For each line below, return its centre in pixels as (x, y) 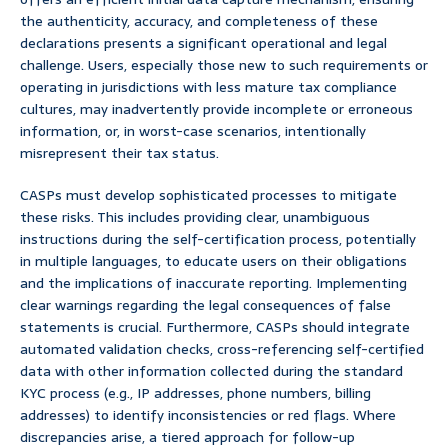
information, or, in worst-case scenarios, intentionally (193, 131)
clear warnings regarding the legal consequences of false (205, 305)
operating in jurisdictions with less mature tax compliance (208, 87)
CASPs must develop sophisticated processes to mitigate (208, 195)
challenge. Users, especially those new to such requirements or (224, 65)
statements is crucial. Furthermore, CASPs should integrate (215, 327)
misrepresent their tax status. (119, 153)
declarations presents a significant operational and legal (203, 43)
